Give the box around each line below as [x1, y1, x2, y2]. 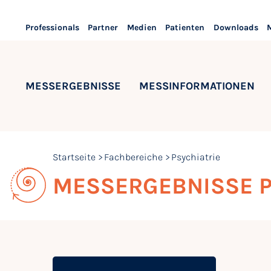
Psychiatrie [171, 151, 220, 163]
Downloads [213, 22, 258, 33]
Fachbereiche [104, 151, 163, 163]
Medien [126, 22, 157, 33]
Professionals [25, 22, 79, 33]
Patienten [165, 22, 205, 33]
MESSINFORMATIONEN [139, 79, 255, 93]
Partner [88, 22, 119, 33]
